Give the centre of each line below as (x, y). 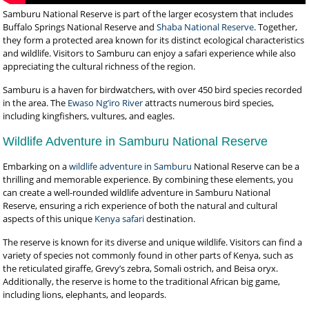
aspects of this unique (49, 219)
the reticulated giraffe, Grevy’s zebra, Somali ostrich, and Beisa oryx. (141, 268)
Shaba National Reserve (205, 27)
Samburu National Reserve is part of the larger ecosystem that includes (148, 14)
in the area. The (34, 103)
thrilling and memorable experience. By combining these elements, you (148, 179)
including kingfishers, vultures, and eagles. (89, 116)
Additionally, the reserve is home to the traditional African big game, (142, 281)
